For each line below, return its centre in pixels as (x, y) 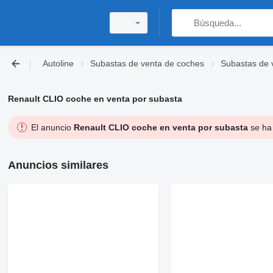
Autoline (58, 63)
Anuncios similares (58, 165)
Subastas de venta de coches (147, 63)
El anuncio (52, 127)
